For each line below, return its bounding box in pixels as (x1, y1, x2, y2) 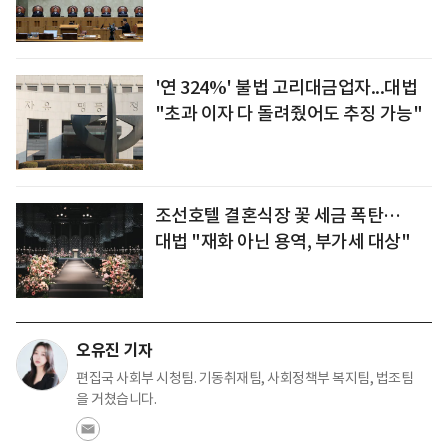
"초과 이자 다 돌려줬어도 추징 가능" (154, 101, 423, 125)
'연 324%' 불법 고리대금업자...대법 (154, 75, 418, 99)
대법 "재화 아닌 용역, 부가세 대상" (154, 229, 411, 253)
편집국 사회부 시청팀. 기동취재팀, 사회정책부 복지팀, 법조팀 (76, 368, 413, 387)
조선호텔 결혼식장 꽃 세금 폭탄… (154, 203, 401, 227)
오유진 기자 (76, 339, 152, 361)
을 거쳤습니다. (76, 389, 156, 408)
